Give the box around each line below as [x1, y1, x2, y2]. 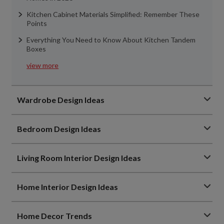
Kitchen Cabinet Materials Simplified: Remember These [26, 10, 200, 18]
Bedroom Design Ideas [17, 124, 101, 133]
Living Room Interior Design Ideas [17, 153, 141, 162]
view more [26, 61, 59, 69]
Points [26, 19, 47, 27]
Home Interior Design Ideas [17, 182, 118, 191]
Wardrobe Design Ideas [17, 95, 105, 104]
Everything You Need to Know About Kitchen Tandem [26, 35, 196, 44]
